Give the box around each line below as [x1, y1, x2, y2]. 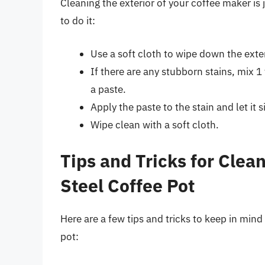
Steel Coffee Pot [60, 174, 195, 198]
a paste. [91, 82, 126, 96]
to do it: [60, 14, 95, 28]
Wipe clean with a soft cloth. [91, 118, 219, 131]
